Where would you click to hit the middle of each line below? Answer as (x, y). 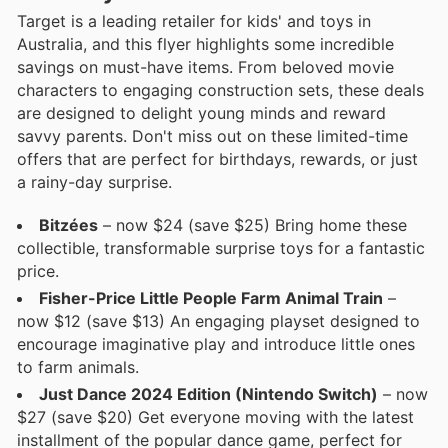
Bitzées (68, 224)
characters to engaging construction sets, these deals (220, 90)
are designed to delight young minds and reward (201, 113)
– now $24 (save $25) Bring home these (252, 224)
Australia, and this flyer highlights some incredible (205, 44)
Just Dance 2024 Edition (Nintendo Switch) (208, 393)
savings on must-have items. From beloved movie (205, 67)
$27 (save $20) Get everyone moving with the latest (215, 416)
